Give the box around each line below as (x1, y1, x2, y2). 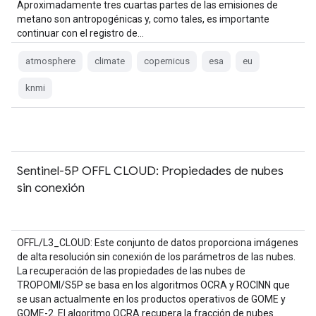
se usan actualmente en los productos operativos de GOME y (17, 293, 286, 305)
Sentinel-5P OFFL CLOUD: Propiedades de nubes (17, 163, 284, 178)
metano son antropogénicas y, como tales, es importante (17, 13, 269, 25)
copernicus (144, 56, 190, 66)
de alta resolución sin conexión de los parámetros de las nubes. (17, 251, 296, 262)
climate (95, 56, 125, 66)
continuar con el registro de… (17, 28, 144, 39)
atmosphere (25, 56, 75, 66)
